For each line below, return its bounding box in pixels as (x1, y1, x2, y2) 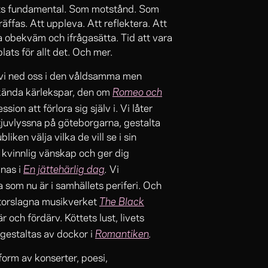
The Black (99, 193, 144, 208)
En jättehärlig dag (23, 161, 105, 175)
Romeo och (112, 84, 162, 98)
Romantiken (95, 226, 149, 240)
